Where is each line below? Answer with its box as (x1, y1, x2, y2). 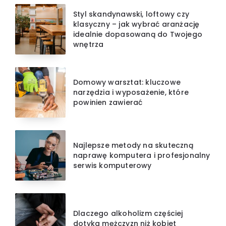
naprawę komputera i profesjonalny (73, 150, 210, 160)
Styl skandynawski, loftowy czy (73, 9, 189, 19)
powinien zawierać (73, 97, 143, 107)
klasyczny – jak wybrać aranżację (73, 19, 200, 29)
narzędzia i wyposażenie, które (73, 87, 189, 97)
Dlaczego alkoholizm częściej (73, 208, 183, 218)
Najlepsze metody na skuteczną (73, 140, 193, 150)
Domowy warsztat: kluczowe (73, 77, 181, 87)
